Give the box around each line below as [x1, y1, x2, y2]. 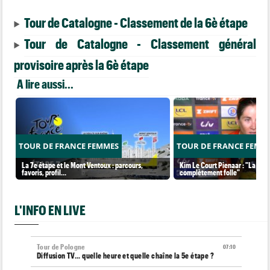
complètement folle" [180, 167, 240, 177]
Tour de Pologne [37, 243, 85, 251]
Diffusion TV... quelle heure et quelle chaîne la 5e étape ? [37, 251, 215, 260]
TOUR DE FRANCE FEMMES [19, 140, 119, 151]
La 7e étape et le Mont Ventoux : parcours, [22, 160, 143, 169]
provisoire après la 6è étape [14, 56, 149, 72]
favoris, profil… [22, 167, 67, 177]
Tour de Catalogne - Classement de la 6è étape [24, 14, 248, 30]
